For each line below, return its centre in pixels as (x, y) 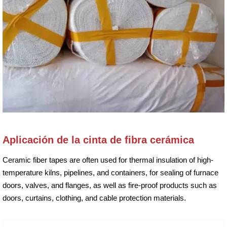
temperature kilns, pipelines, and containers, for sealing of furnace (110, 173)
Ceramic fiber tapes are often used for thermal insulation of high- (108, 160)
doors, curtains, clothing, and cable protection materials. (94, 198)
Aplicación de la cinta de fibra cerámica (98, 140)
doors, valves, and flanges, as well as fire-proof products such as (110, 185)
